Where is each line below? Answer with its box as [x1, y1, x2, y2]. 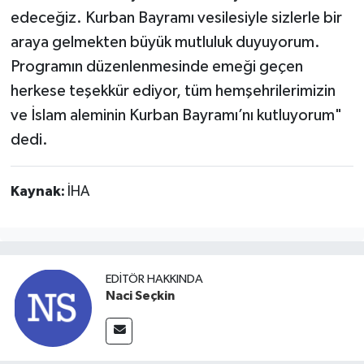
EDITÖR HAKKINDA [106, 273, 203, 286]
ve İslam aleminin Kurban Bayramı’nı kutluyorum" [10, 106, 342, 123]
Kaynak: [10, 184, 67, 199]
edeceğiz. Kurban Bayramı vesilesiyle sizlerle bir [10, 9, 342, 26]
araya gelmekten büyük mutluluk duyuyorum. [10, 33, 320, 50]
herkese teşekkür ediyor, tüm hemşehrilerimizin [10, 82, 336, 99]
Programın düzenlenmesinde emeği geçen [10, 58, 303, 75]
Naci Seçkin [106, 289, 175, 303]
